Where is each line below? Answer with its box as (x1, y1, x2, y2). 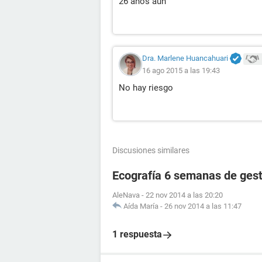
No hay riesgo (119, 82, 173, 94)
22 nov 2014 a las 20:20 (146, 191, 223, 200)
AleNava (112, 191, 140, 200)
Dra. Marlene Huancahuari (142, 54, 228, 63)
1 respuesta (112, 229, 162, 240)
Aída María (123, 202, 158, 211)
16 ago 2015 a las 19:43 (142, 66, 220, 75)
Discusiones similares (112, 146, 189, 156)
